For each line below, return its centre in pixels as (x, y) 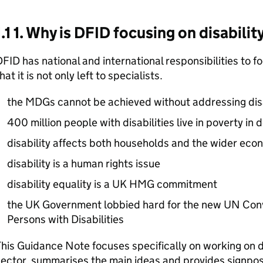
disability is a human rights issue (83, 163)
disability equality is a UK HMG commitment (112, 184)
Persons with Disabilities (65, 219)
